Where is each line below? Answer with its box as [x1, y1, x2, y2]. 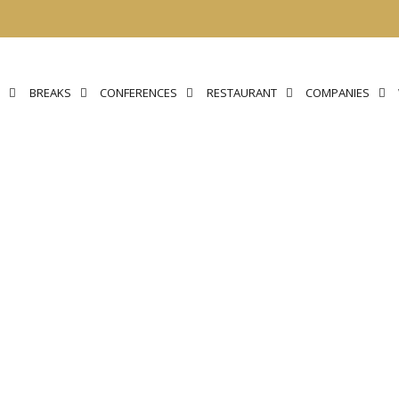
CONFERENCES [100, 85, 178, 101]
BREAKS [28, 85, 71, 101]
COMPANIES [305, 85, 370, 101]
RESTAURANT [206, 85, 277, 101]
